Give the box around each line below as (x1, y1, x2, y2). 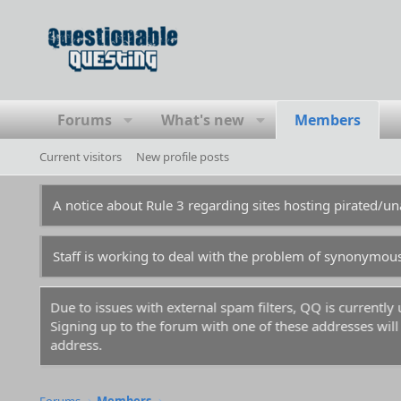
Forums (56, 110, 112, 130)
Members (294, 110, 361, 130)
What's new (160, 110, 244, 130)
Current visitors (38, 149, 122, 165)
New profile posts (135, 149, 229, 165)
